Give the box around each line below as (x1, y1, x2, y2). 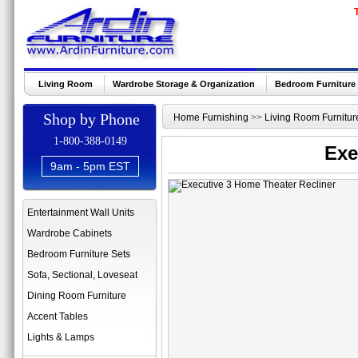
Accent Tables (27, 311, 88, 322)
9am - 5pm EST (50, 160, 130, 173)
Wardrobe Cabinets (27, 228, 112, 239)
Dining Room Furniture (27, 290, 126, 301)
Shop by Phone (42, 110, 140, 128)
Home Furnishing (173, 112, 249, 123)
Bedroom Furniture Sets (27, 249, 130, 260)
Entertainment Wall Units (27, 207, 134, 218)
